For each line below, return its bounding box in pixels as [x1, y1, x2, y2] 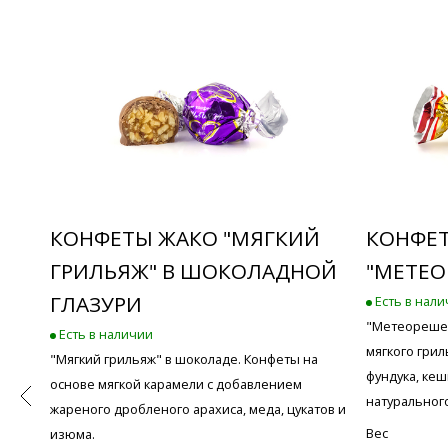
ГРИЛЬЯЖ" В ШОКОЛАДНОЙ [50, 256, 337, 285]
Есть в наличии [56, 324, 153, 343]
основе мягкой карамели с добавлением [50, 374, 302, 393]
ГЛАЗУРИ [50, 289, 142, 318]
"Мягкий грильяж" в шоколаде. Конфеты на [50, 349, 318, 368]
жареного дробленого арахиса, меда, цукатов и [50, 399, 346, 418]
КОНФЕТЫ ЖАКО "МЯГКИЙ [50, 223, 320, 252]
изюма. [50, 424, 95, 443]
